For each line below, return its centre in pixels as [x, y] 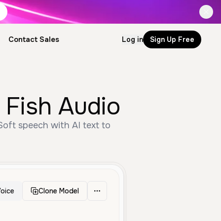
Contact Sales [34, 39]
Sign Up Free [172, 39]
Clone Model [59, 191]
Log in [132, 39]
